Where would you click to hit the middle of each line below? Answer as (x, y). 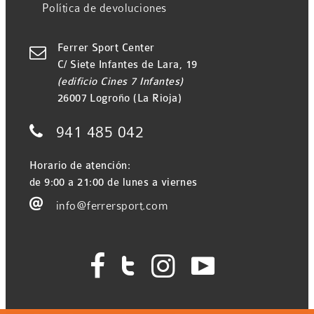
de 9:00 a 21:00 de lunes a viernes (113, 182)
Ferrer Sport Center (106, 48)
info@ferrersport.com (112, 205)
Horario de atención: (80, 165)
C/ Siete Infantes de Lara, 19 (127, 64)
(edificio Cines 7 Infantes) (120, 81)
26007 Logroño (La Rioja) (120, 98)
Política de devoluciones (104, 8)
